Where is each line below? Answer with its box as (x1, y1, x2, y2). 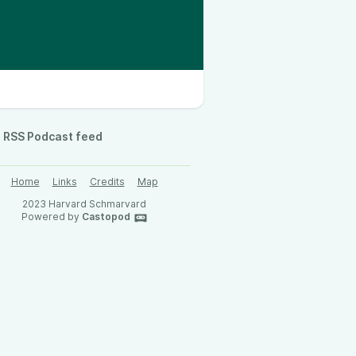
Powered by (21, 211, 82, 222)
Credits (89, 176, 125, 188)
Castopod (81, 211, 130, 222)
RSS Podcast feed (3, 130, 103, 143)
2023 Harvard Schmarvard (22, 198, 146, 210)
